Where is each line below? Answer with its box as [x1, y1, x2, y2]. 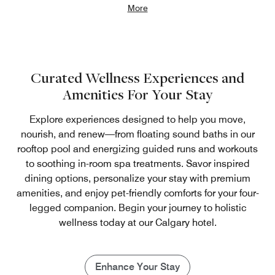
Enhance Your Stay [95, 260, 180, 273]
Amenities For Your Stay [62, 84, 213, 104]
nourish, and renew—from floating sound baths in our [20, 128, 255, 140]
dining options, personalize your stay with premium [25, 172, 250, 184]
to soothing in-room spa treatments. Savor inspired [25, 157, 250, 169]
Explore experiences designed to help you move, [29, 113, 246, 125]
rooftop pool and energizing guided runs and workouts [17, 142, 258, 155]
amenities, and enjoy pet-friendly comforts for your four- [16, 187, 259, 199]
